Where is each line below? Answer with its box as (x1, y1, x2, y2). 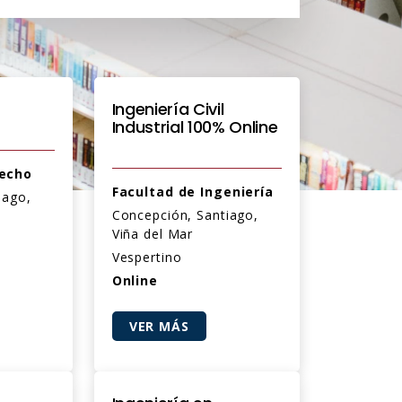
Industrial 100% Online (111, 116, 278, 138)
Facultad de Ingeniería (111, 183, 275, 200)
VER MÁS (128, 318, 189, 335)
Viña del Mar (111, 225, 194, 242)
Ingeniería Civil (111, 98, 224, 120)
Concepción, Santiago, (111, 206, 259, 223)
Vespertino (111, 249, 182, 266)
